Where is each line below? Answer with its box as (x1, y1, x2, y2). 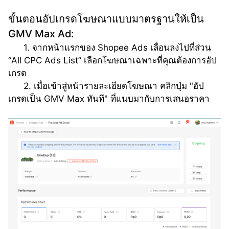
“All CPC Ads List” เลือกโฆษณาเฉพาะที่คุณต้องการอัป (8, 55, 217, 66)
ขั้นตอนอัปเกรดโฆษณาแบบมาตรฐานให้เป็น (8, 13, 204, 26)
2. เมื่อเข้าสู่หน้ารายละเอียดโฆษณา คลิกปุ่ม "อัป (8, 81, 24, 91)
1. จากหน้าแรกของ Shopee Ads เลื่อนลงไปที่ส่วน (8, 42, 24, 53)
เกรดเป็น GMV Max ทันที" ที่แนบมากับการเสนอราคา (8, 94, 210, 104)
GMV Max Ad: (8, 28, 74, 40)
